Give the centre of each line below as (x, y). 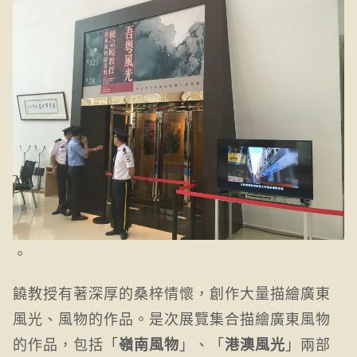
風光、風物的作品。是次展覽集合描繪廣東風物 (172, 318)
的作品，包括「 (66, 343)
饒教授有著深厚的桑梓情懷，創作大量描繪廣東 (172, 292)
